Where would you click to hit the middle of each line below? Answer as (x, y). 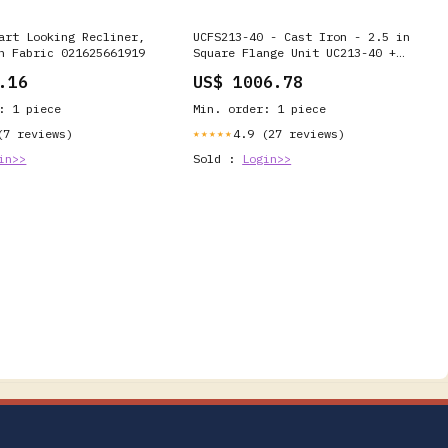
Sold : (218, 158)
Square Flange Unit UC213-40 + (295, 52)
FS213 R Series (242, 68)
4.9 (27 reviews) (289, 133)
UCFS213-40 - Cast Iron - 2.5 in (302, 36)
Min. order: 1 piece (260, 108)
